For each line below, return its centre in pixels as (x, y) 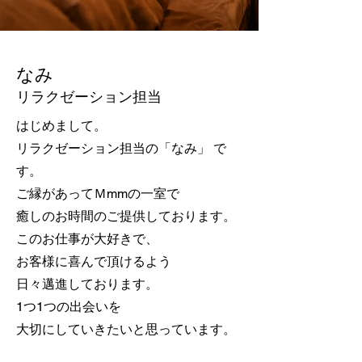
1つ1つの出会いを (69, 307)
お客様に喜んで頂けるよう (94, 261)
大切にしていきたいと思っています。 (126, 329)
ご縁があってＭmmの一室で (98, 194)
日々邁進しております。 (87, 284)
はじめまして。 (61, 126)
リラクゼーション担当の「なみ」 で (121, 148)
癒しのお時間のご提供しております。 (126, 216)
